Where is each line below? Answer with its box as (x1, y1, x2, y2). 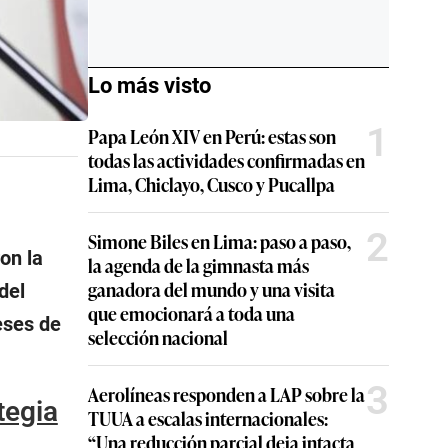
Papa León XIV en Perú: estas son (88, 123, 336, 149)
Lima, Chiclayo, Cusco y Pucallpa (88, 171, 335, 197)
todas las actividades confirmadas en (88, 147, 365, 173)
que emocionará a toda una (88, 300, 295, 326)
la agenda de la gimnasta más (88, 252, 309, 278)
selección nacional (88, 324, 228, 350)
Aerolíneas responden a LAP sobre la (88, 381, 365, 407)
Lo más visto (88, 73, 211, 98)
